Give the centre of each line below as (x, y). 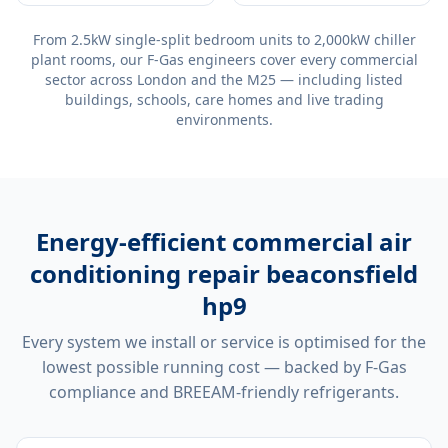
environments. (224, 119)
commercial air (322, 241)
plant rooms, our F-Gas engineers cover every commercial (224, 59)
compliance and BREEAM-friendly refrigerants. (224, 392)
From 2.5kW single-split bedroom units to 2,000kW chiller (224, 39)
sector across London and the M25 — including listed (224, 79)
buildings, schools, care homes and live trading (224, 99)
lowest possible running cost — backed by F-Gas (224, 367)
